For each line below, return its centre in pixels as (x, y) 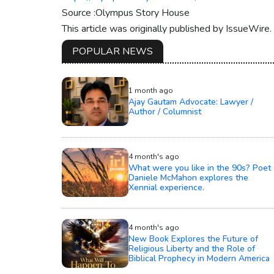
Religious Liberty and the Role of (192, 248)
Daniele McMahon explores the (188, 177)
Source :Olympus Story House (125, 13)
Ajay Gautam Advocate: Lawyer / (191, 102)
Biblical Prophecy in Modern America (199, 258)
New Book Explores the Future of (193, 239)
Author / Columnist (165, 111)
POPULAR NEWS (112, 51)
